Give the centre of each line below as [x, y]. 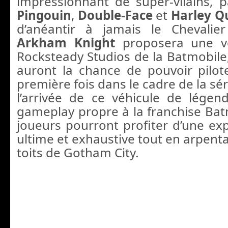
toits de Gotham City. [78, 152]
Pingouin [44, 15]
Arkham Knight [66, 42]
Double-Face [115, 15]
